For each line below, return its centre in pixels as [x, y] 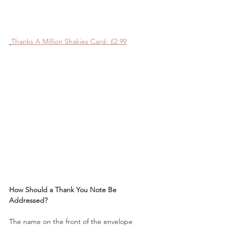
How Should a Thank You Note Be [64, 190]
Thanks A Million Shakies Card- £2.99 [69, 42]
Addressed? [28, 201]
